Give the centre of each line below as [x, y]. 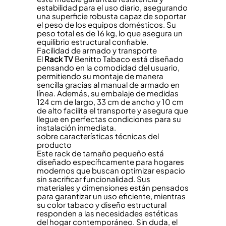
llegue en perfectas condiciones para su [109, 119]
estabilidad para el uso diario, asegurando [112, 7]
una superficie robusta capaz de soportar [111, 16]
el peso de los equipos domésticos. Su [106, 24]
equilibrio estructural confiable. [92, 41]
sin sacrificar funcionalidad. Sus [93, 179]
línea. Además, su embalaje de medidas [107, 93]
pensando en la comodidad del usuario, [108, 67]
